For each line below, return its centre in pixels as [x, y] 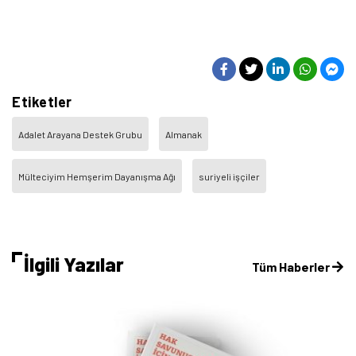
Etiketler [42, 102]
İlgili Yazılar [74, 263]
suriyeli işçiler [229, 176]
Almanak [184, 134]
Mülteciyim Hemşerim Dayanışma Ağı [97, 176]
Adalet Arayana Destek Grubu [80, 134]
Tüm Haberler [292, 266]
